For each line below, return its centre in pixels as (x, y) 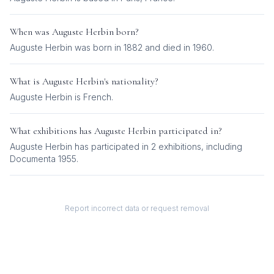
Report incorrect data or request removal (137, 208)
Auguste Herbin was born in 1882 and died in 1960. (112, 47)
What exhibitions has (52, 131)
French (97, 97)
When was (31, 32)
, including (222, 146)
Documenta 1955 (43, 159)
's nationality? (131, 81)
